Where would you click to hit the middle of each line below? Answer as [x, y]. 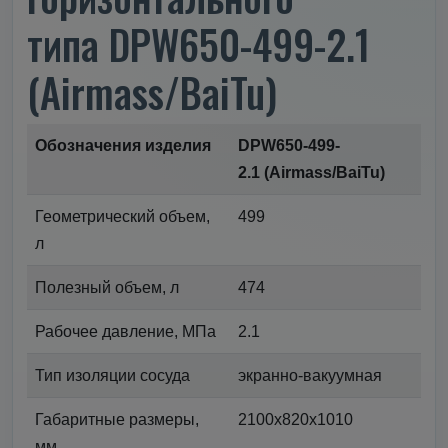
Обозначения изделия [123, 145]
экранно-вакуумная [310, 375]
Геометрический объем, [122, 216]
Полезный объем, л [107, 287]
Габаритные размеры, [117, 419]
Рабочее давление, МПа [125, 331]
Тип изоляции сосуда [112, 375]
